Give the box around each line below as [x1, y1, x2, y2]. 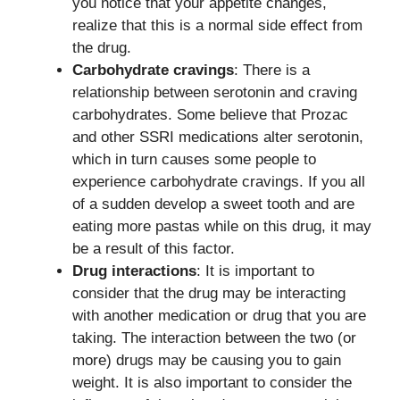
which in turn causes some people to [72, 151, 316, 168]
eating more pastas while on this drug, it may [72, 218, 371, 235]
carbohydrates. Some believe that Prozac [72, 106, 348, 123]
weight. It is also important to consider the [72, 374, 352, 391]
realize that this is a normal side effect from [72, 17, 362, 34]
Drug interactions [72, 262, 196, 279]
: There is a [234, 62, 310, 79]
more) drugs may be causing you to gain [72, 352, 341, 369]
